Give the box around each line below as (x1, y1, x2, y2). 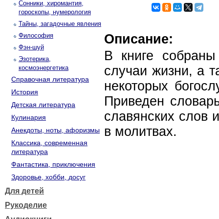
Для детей (5, 187, 44, 195)
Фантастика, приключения (11, 160, 95, 168)
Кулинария (11, 113, 46, 121)
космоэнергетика (19, 64, 68, 71)
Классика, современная (11, 139, 88, 147)
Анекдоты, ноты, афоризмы (11, 126, 100, 134)
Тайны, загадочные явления (19, 20, 101, 27)
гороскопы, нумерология (19, 8, 91, 16)
